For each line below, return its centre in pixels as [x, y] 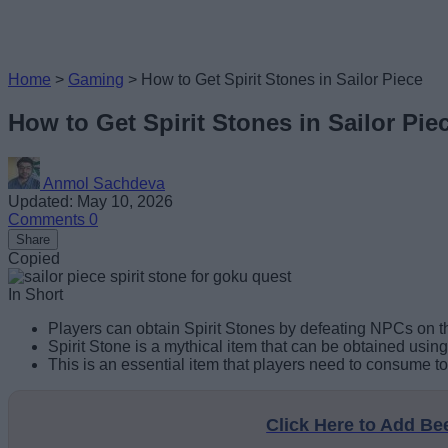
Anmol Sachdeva [104, 183]
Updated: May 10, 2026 [90, 201]
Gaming [96, 79]
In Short [35, 294]
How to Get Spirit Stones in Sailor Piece [282, 79]
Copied [34, 258]
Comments [48, 219]
